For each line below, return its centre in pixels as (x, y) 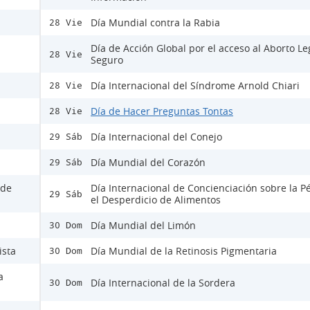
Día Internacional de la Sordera (163, 282)
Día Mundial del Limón (143, 225)
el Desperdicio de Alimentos (156, 200)
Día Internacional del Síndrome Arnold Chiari (195, 85)
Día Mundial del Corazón (148, 162)
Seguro (107, 60)
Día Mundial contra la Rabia (155, 22)
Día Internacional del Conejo (156, 137)
